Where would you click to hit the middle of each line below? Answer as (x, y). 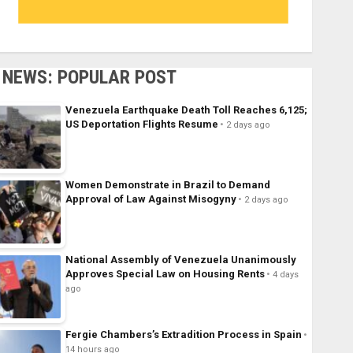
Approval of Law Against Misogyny (150, 199)
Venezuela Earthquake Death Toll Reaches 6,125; (186, 110)
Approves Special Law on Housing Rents (165, 274)
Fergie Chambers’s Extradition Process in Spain (183, 335)
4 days (285, 275)
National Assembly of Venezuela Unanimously (180, 260)
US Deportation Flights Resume (141, 124)
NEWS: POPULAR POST (89, 78)
